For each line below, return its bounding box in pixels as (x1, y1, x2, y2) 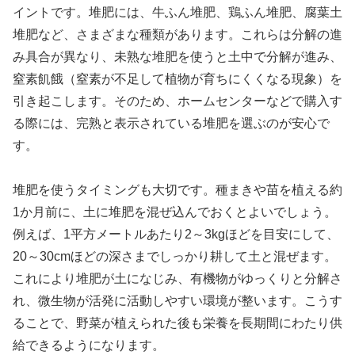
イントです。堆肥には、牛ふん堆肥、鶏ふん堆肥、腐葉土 (13, 5, 342, 19)
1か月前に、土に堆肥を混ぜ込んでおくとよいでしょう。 (13, 205, 337, 219)
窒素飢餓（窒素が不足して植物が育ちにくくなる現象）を (13, 71, 342, 86)
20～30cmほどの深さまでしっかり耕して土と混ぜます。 (13, 250, 337, 264)
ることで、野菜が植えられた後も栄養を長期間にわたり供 (13, 316, 342, 330)
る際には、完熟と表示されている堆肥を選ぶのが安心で (13, 116, 330, 130)
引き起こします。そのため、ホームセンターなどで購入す (13, 94, 342, 108)
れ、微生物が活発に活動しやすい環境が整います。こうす (13, 294, 342, 308)
